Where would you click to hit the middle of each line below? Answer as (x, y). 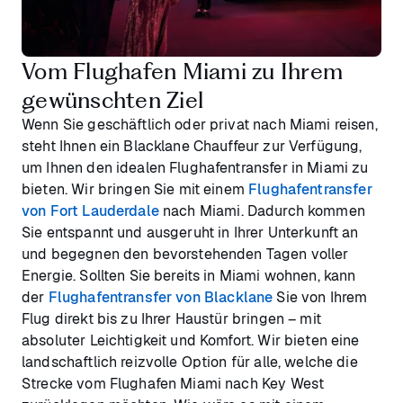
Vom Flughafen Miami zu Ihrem (182, 71)
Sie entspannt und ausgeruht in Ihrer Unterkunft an (190, 232)
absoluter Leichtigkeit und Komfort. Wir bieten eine (191, 340)
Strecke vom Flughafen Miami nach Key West (173, 383)
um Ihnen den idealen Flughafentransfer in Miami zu (195, 167)
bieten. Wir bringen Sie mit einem (135, 189)
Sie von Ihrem (320, 297)
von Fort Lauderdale (90, 210)
